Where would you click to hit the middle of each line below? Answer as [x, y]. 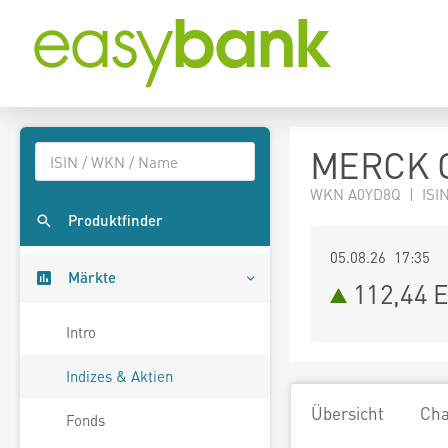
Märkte [92, 277]
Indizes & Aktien [119, 376]
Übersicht [347, 413]
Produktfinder [115, 220]
